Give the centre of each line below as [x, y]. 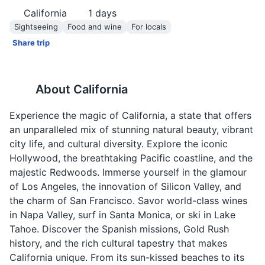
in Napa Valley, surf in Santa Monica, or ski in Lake [122, 215]
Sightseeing [36, 27]
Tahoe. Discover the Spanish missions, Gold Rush [119, 229]
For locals [149, 27]
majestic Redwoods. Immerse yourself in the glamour [128, 172]
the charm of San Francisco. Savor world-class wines [128, 201]
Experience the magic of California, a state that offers [130, 115]
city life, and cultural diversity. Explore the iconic [119, 144]
